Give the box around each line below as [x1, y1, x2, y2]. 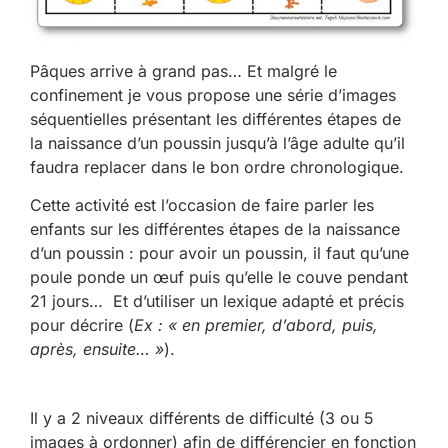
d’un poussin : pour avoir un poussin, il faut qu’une [30, 243, 409, 264]
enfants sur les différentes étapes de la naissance [30, 219, 400, 240]
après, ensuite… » [30, 339, 164, 360]
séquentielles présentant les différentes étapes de [30, 108, 401, 129]
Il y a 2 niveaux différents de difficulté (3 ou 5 [30, 407, 374, 428]
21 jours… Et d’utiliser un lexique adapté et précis [30, 291, 404, 312]
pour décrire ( [30, 315, 134, 336]
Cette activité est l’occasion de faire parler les [30, 195, 374, 216]
